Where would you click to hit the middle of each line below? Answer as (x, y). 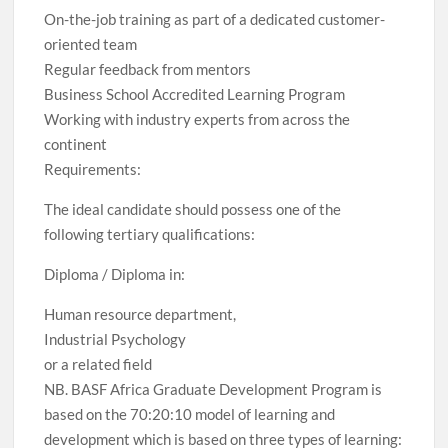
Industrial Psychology (115, 339)
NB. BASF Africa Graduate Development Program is (213, 389)
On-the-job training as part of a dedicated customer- (215, 19)
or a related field (98, 364)
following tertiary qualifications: (150, 234)
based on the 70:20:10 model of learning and (190, 414)
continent (76, 144)
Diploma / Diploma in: (115, 274)
